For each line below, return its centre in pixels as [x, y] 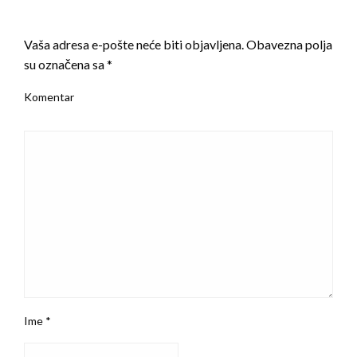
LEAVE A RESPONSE [90, 16]
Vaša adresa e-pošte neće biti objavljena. [134, 44]
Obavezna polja [288, 44]
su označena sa [65, 64]
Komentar [49, 96]
